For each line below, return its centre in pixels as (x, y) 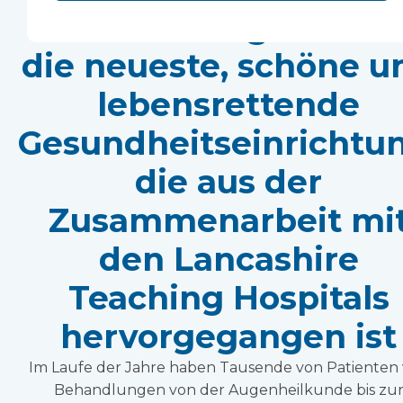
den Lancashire (228, 260)
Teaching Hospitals (228, 298)
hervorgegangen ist (228, 337)
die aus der (228, 182)
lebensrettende (228, 105)
